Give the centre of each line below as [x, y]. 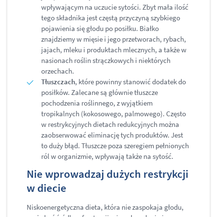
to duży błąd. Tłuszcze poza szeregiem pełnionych [115, 146]
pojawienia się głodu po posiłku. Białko [100, 29]
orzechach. [59, 71]
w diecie [46, 188]
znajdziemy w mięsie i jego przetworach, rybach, [114, 39]
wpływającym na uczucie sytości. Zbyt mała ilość [115, 7]
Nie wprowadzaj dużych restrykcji [108, 174]
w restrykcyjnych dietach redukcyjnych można [110, 124]
